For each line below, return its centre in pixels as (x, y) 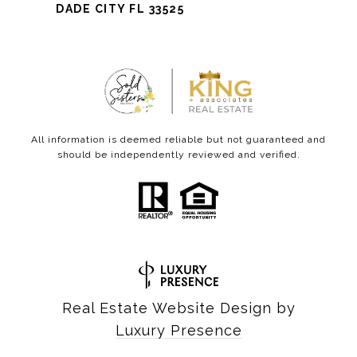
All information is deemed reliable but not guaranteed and (178, 139)
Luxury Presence (178, 330)
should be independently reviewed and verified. (178, 154)
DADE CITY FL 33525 (120, 8)
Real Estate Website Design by (178, 308)
